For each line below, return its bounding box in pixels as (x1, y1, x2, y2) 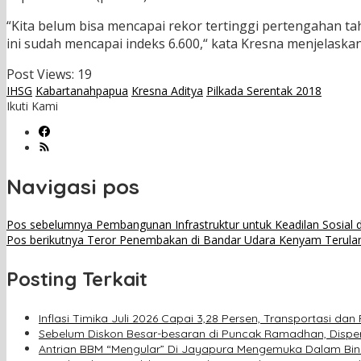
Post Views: (6, 65, 74, 84)
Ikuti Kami (6, 98, 58, 114)
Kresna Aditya (131, 83, 203, 99)
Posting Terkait (6, 267, 147, 292)
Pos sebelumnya (6, 217, 93, 233)
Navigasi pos (6, 172, 139, 200)
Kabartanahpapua (35, 83, 128, 99)
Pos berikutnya (6, 232, 84, 248)
